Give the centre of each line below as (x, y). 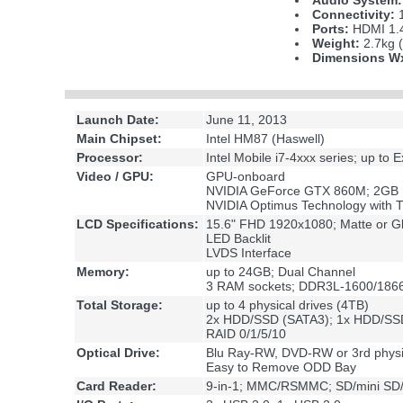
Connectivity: (354, 14)
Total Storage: (120, 305)
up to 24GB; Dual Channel (281, 272)
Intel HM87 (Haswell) (265, 139)
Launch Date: (118, 120)
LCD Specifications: (138, 224)
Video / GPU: (115, 177)
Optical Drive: (118, 353)
